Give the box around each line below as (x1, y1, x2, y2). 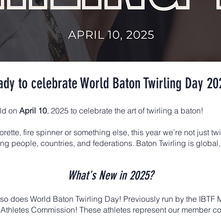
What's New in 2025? (67, 168, 153, 183)
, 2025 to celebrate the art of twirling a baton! (47, 106, 203, 115)
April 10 (19, 106, 47, 115)
